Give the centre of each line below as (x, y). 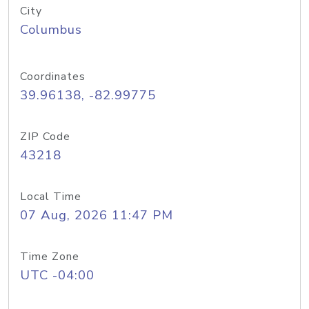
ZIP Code (45, 137)
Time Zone (50, 257)
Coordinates (53, 77)
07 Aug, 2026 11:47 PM (97, 215)
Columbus (51, 30)
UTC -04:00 (57, 275)
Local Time (51, 197)
